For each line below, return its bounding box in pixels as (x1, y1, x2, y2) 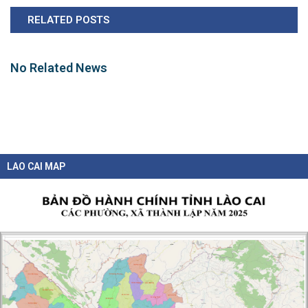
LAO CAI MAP (7, 160, 65, 172)
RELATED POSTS (27, 13, 109, 26)
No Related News (10, 60, 107, 75)
